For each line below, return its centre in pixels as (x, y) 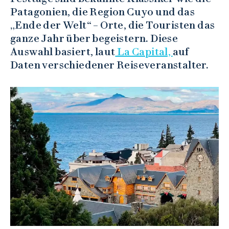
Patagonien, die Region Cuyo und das (102, 12)
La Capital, (144, 52)
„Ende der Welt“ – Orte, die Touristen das (113, 25)
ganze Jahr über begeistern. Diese (94, 39)
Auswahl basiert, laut (63, 52)
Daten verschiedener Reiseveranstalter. (110, 65)
